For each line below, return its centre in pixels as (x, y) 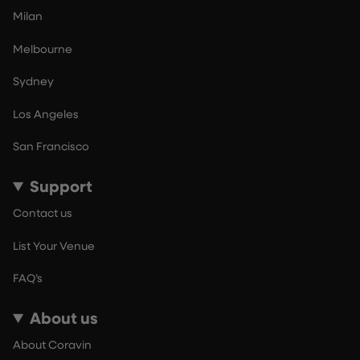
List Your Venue (54, 245)
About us (64, 317)
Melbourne (43, 48)
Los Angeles (46, 113)
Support (61, 186)
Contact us (43, 213)
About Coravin (52, 344)
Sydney (33, 81)
